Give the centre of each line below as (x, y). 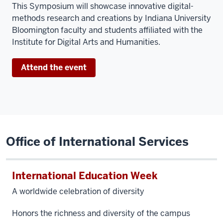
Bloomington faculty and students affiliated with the (107, 30)
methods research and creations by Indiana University (111, 18)
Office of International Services (97, 142)
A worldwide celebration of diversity (79, 191)
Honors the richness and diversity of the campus (101, 213)
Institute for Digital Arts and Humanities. (87, 42)
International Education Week (85, 176)
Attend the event (54, 67)
